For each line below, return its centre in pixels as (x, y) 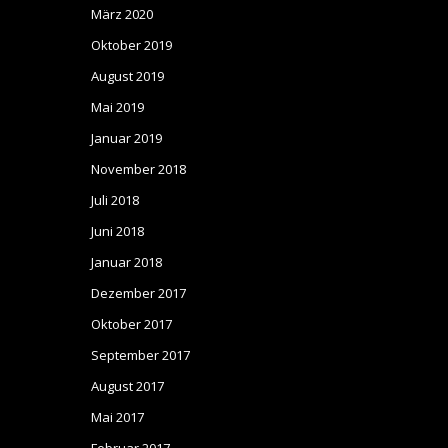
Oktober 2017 (131, 324)
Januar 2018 (126, 262)
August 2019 (127, 76)
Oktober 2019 (131, 45)
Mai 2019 (117, 107)
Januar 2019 (126, 138)
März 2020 (122, 14)
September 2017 (140, 355)
